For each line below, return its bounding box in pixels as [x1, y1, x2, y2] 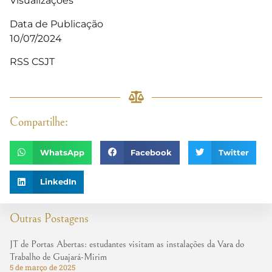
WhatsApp [39, 148, 84, 157]
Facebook [131, 148, 172, 157]
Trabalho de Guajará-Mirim [10, 251, 107, 262]
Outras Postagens [10, 211, 89, 226]
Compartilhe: [10, 115, 68, 130]
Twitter [218, 148, 249, 157]
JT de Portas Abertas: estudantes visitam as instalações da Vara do [10, 238, 244, 250]
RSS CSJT [10, 55, 57, 67]
